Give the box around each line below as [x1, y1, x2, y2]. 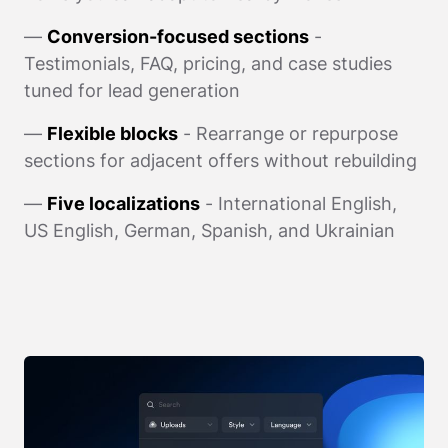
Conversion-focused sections [47, 26, 309, 48]
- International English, [200, 193, 397, 215]
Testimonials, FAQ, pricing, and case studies [24, 53, 392, 75]
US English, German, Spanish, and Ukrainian [24, 220, 395, 242]
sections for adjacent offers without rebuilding [24, 150, 417, 172]
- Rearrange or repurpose [178, 123, 398, 145]
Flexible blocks [47, 123, 178, 145]
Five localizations [47, 193, 200, 215]
